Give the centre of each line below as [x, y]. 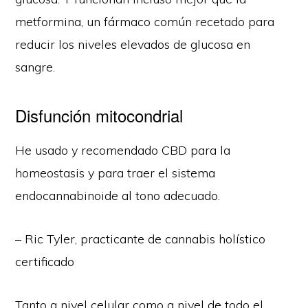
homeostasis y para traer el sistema [115, 173]
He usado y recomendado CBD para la [123, 150]
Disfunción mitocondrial [99, 115]
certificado [45, 261]
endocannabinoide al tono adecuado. [118, 195]
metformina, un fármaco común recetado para [145, 21]
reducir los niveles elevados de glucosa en [133, 44]
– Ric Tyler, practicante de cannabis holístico [141, 239]
